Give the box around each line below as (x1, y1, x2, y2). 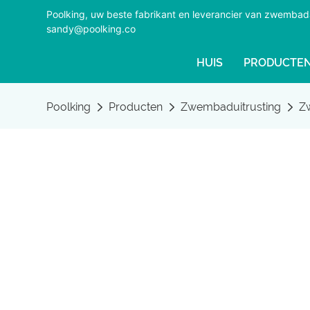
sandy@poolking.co (46, 23, 136, 35)
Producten (109, 100, 163, 113)
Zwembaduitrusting (181, 100, 282, 113)
